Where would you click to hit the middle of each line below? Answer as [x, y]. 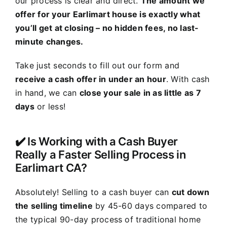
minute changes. [49, 41]
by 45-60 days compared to [150, 205]
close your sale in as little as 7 [140, 92]
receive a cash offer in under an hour [90, 79]
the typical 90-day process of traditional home [108, 219]
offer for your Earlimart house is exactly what [108, 14]
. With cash [188, 79]
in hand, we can [47, 92]
